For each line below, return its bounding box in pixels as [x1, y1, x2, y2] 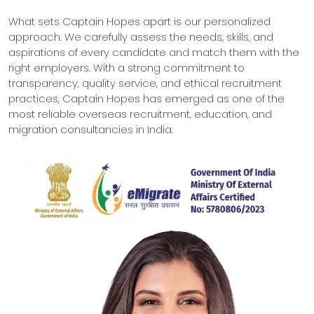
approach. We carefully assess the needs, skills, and [8, 29, 273, 44]
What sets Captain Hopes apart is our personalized [8, 14, 271, 29]
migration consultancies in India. [8, 122, 173, 137]
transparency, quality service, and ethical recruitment [8, 76, 282, 90]
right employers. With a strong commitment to [8, 60, 245, 75]
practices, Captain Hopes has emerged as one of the [8, 91, 285, 106]
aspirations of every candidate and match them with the [8, 45, 299, 60]
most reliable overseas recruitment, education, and [8, 107, 272, 121]
